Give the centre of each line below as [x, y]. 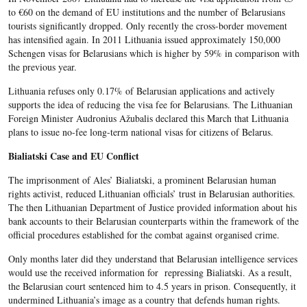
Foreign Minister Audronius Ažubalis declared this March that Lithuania [148, 119]
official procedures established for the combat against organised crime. [144, 235]
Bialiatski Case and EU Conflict [73, 156]
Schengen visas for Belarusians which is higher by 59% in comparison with [153, 53]
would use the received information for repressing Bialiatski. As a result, [150, 273]
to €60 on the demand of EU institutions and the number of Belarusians [146, 12]
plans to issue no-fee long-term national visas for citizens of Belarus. [140, 132]
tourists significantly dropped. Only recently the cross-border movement [147, 26]
